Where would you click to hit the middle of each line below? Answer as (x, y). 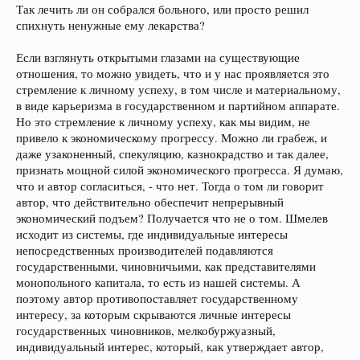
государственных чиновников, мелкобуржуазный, (146, 331)
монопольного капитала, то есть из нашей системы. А (158, 282)
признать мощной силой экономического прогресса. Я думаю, (180, 170)
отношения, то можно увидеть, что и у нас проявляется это (173, 74)
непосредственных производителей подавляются (145, 250)
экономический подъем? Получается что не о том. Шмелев (172, 218)
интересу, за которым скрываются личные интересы (153, 315)
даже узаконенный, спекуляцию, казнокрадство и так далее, (172, 154)
